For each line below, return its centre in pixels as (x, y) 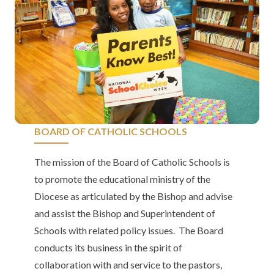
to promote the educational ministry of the (122, 179)
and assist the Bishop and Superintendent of (125, 213)
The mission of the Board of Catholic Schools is (132, 161)
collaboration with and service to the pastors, (128, 264)
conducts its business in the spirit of (108, 247)
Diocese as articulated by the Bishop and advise (133, 196)
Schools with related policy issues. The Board (129, 230)
